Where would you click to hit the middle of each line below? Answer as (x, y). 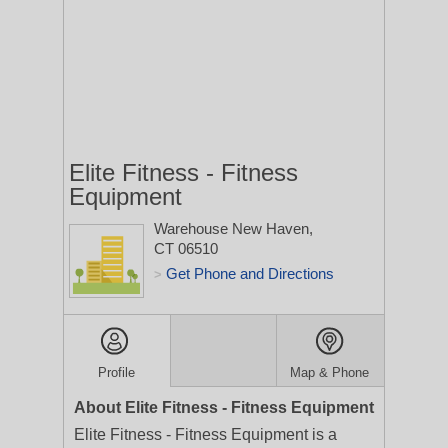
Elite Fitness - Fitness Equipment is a (205, 434)
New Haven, (272, 228)
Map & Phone (330, 372)
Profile (117, 372)
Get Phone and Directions (250, 273)
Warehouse (193, 228)
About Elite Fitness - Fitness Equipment (224, 407)
